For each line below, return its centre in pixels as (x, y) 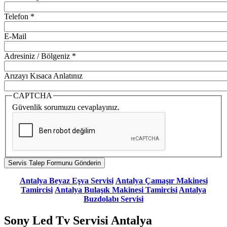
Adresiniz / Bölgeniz (38, 56)
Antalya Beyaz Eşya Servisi (66, 181)
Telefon (17, 16)
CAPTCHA (33, 95)
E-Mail (15, 36)
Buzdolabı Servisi (113, 199)
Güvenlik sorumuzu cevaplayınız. (66, 107)
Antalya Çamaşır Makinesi (161, 181)
